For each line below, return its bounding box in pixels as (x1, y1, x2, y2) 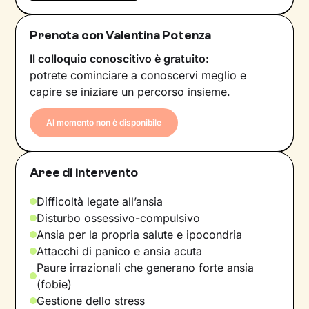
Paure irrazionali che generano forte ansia (37, 260, 255, 275)
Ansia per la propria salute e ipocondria (37, 227, 243, 241)
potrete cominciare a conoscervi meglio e (30, 68, 247, 82)
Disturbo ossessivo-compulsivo (37, 210, 201, 225)
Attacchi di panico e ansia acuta (37, 243, 203, 258)
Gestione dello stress (37, 293, 146, 308)
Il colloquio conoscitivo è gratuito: (30, 51, 210, 66)
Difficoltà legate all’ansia (37, 194, 163, 208)
